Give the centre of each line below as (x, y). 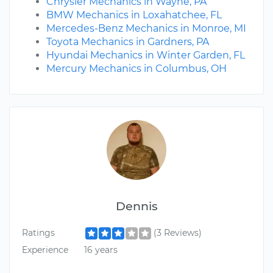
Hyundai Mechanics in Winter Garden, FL (146, 55)
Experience (45, 250)
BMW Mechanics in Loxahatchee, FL (134, 15)
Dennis (136, 206)
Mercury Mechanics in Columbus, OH (136, 69)
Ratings (38, 233)
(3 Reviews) (177, 233)
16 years (101, 250)
